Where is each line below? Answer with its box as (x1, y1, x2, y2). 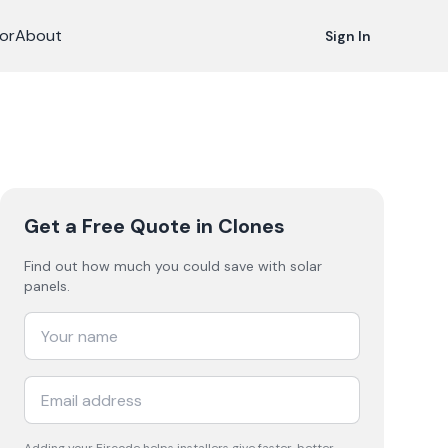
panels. (24, 277, 70, 295)
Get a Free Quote (24, 213, 191, 239)
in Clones (191, 213, 285, 239)
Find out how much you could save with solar (24, 257, 322, 275)
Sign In (325, 27, 371, 45)
